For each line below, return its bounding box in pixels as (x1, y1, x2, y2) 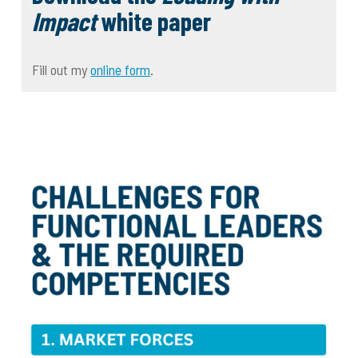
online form (90, 61, 151, 79)
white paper (96, 6, 212, 37)
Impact (32, 6, 97, 37)
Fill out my (32, 61, 91, 79)
